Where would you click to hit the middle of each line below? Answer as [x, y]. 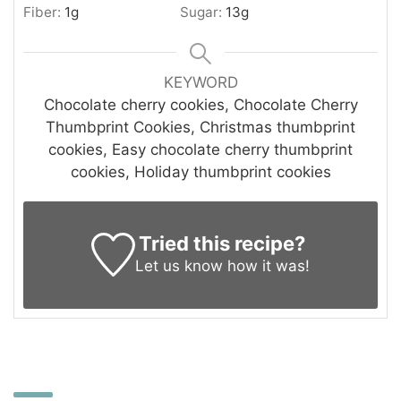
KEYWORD [200, 82]
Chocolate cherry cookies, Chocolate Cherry [200, 104]
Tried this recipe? [222, 243]
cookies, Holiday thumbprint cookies [200, 171]
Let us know [179, 265]
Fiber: [44, 12]
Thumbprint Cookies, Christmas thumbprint [200, 127]
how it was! [266, 265]
